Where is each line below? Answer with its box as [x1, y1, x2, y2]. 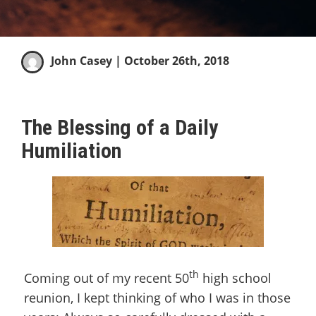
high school [199, 269, 272, 286]
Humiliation [21, 138, 121, 163]
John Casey [51, 53, 112, 69]
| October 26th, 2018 [112, 53, 229, 69]
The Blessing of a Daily [21, 115, 218, 140]
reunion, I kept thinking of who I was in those [24, 289, 291, 306]
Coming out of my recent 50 [24, 269, 189, 286]
